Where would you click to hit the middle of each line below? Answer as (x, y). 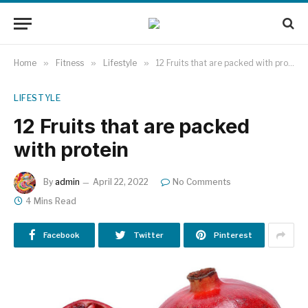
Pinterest (233, 235)
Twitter (148, 235)
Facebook (62, 235)
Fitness (70, 63)
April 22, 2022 (121, 182)
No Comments (202, 182)
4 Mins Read (51, 201)
